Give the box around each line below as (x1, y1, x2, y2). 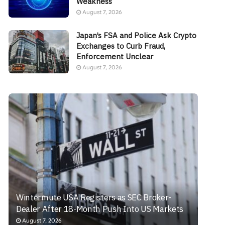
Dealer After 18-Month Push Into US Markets (16, 203, 183, 214)
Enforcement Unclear (76, 52, 154, 62)
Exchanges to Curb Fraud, (76, 41, 166, 51)
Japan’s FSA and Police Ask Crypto (76, 31, 197, 41)
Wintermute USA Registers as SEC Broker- (16, 191, 171, 203)
